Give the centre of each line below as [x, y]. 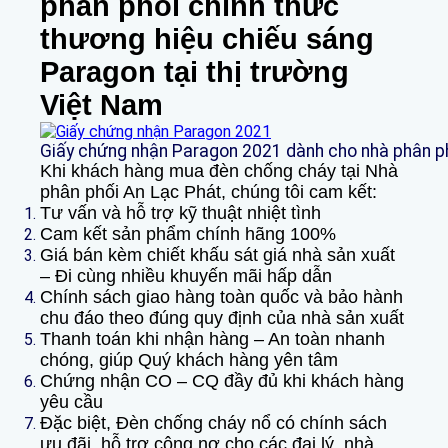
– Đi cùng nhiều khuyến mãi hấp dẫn [186, 276]
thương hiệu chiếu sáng [207, 39]
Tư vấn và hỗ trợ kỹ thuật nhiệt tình [180, 213]
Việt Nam [101, 105]
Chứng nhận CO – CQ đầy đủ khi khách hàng [222, 381]
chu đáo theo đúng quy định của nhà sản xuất [222, 318]
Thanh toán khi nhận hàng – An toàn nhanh [212, 339]
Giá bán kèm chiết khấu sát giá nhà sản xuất [217, 255]
